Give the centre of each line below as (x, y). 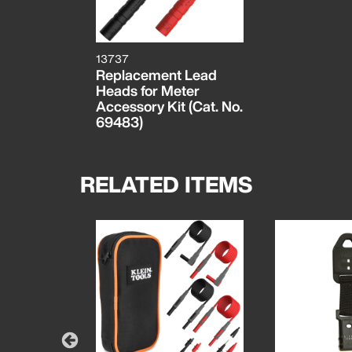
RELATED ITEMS (166, 184)
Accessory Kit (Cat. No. (169, 106)
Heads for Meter (148, 90)
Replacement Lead (156, 75)
